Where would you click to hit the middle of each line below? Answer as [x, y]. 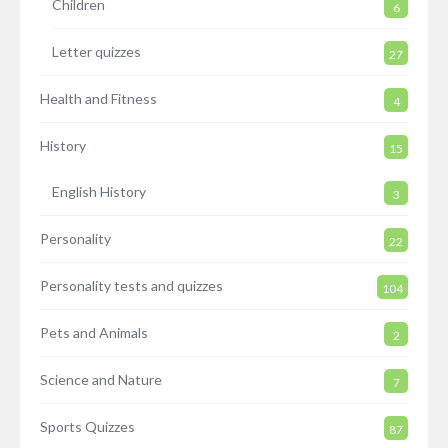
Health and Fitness [98, 99]
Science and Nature [101, 380]
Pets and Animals [94, 333]
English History [99, 192]
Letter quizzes [96, 52]
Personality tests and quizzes [131, 286]
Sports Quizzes [87, 427]
